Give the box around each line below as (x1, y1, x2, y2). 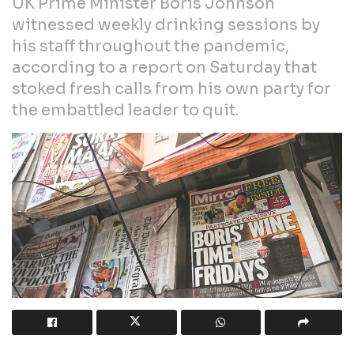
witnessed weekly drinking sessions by (12, 14, 320, 35)
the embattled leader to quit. (12, 100, 239, 120)
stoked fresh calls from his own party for (12, 78, 331, 99)
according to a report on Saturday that (12, 57, 317, 77)
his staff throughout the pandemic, (12, 36, 289, 56)
